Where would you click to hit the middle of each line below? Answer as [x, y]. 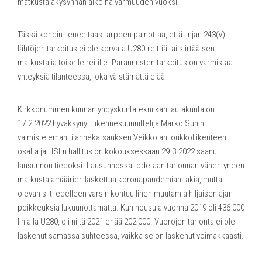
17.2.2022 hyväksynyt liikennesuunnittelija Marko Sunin [111, 123]
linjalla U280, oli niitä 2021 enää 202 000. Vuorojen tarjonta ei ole [126, 221]
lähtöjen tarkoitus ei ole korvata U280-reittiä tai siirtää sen [116, 48]
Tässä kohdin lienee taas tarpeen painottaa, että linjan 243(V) [121, 34]
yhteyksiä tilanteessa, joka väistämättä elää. [92, 76]
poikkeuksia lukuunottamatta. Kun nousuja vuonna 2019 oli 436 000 [131, 207]
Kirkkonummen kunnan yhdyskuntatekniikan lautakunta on [116, 109]
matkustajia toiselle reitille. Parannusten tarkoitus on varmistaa [125, 62]
